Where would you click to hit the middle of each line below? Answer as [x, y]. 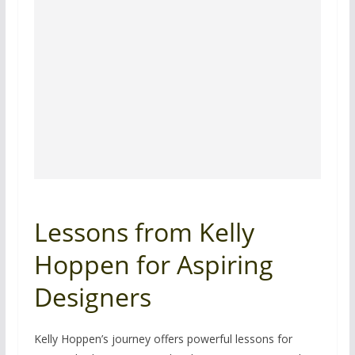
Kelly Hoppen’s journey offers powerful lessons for [163, 338]
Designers [92, 296]
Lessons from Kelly [144, 231]
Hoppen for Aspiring [153, 264]
